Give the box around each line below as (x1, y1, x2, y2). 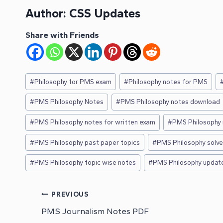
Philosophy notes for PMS (128, 77, 208, 86)
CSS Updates (69, 5, 140, 20)
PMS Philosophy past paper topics (34, 138, 140, 146)
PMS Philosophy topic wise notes (34, 158, 136, 167)
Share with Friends (25, 29, 99, 40)
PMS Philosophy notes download (120, 98, 221, 106)
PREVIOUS (51, 190, 89, 198)
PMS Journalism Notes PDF (41, 206, 149, 217)
